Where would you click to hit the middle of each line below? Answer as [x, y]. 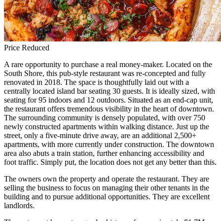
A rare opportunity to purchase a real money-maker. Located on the [108, 65]
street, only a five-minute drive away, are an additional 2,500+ [100, 136]
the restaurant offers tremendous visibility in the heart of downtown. [109, 109]
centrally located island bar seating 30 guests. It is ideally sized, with [110, 91]
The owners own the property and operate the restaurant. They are [107, 179]
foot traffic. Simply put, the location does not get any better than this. [110, 162]
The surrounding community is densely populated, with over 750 [105, 118]
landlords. [19, 206]
